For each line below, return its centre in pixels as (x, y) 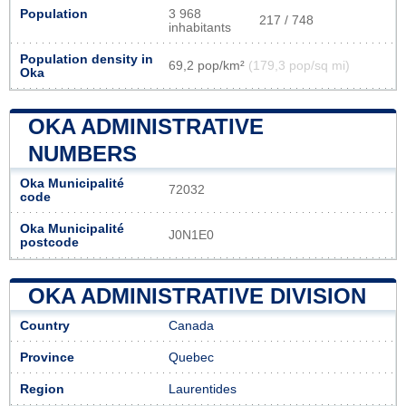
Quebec (191, 357)
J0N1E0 (191, 235)
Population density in (87, 59)
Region (42, 389)
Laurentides (203, 389)
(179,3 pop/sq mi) (299, 65)
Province (47, 357)
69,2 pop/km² (208, 65)
